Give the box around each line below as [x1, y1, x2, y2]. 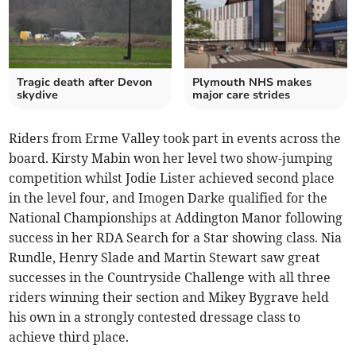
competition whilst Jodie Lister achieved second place [9, 170, 335, 186]
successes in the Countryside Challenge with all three [9, 269, 331, 285]
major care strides [192, 87, 290, 103]
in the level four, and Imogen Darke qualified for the [9, 190, 328, 206]
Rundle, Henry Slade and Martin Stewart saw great [9, 250, 321, 265]
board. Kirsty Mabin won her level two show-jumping [9, 150, 334, 166]
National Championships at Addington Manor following [9, 210, 343, 226]
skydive [17, 87, 59, 103]
